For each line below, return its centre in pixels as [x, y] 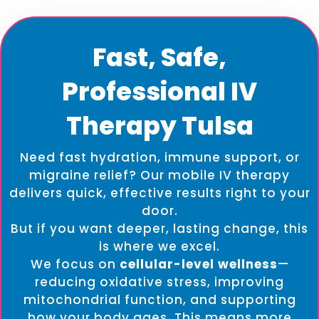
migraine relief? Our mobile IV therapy [159, 176]
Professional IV [159, 92]
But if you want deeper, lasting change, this [159, 229]
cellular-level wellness [198, 265]
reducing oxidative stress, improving [159, 282]
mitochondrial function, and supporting [159, 300]
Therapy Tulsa [159, 126]
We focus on [75, 265]
